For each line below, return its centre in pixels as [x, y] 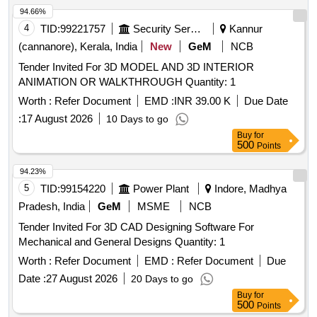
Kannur [244, 29]
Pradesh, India [52, 207]
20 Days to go [162, 279]
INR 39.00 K [202, 101]
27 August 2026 [82, 279]
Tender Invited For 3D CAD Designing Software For [136, 227]
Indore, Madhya [249, 189]
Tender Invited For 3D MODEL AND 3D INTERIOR [136, 67]
